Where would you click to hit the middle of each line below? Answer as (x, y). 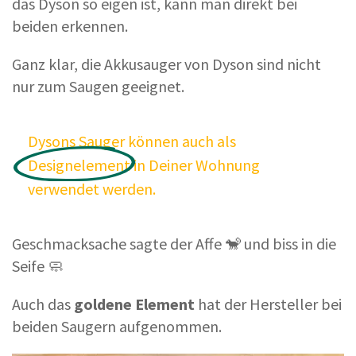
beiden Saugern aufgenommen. (117, 326)
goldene (103, 304)
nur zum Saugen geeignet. (98, 86)
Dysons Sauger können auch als (132, 141)
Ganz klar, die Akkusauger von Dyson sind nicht (166, 64)
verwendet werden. (92, 188)
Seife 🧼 (38, 265)
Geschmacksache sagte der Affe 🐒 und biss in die (174, 243)
